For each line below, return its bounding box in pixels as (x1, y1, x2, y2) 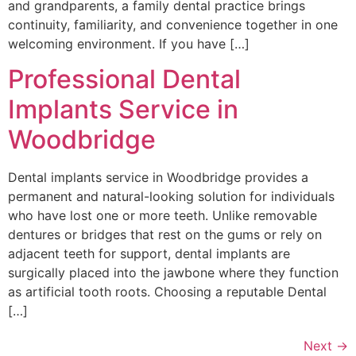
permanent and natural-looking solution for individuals (8, 188, 335, 205)
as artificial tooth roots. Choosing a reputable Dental (8, 284, 327, 300)
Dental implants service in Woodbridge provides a (8, 169, 308, 186)
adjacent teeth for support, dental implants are (8, 246, 290, 262)
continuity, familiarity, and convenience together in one (8, 17, 338, 33)
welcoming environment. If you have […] (8, 36, 250, 52)
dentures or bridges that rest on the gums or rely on (8, 226, 322, 243)
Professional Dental (8, 64, 241, 95)
